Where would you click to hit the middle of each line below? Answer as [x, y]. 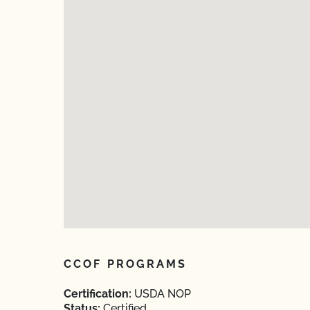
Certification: [98, 294]
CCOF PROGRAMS [126, 264]
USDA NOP [161, 294]
